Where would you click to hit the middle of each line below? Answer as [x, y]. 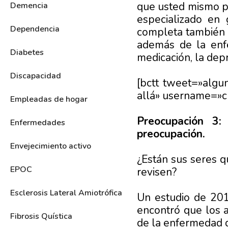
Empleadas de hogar [49, 99]
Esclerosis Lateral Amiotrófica [66, 193]
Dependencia [35, 29]
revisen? [156, 172]
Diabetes [27, 52]
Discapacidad [36, 76]
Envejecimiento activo [51, 146]
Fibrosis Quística [41, 216]
